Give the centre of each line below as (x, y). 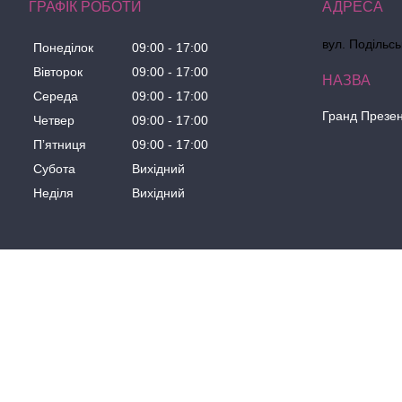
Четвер (54, 121)
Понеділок (63, 48)
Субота (54, 169)
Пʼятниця (60, 145)
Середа (56, 96)
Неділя (53, 193)
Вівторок (58, 72)
